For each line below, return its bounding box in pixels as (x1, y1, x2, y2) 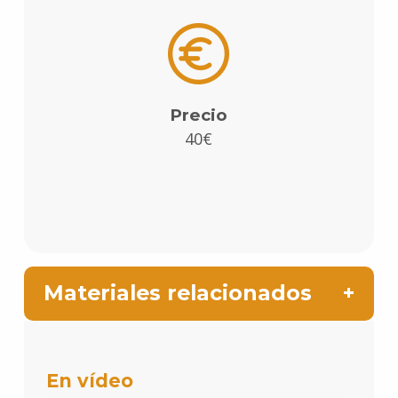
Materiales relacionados (44, 280, 313, 306)
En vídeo (45, 370, 133, 393)
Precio (170, 104, 228, 125)
